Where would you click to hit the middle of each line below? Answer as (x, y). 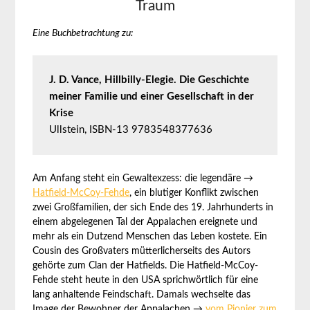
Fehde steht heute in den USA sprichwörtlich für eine (146, 280)
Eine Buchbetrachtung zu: (83, 33)
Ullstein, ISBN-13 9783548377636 (131, 130)
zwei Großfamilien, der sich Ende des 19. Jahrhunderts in (153, 208)
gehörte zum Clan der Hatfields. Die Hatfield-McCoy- (146, 266)
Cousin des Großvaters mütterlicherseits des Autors (142, 251)
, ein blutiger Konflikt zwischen (194, 193)
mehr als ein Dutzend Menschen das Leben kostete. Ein (150, 237)
